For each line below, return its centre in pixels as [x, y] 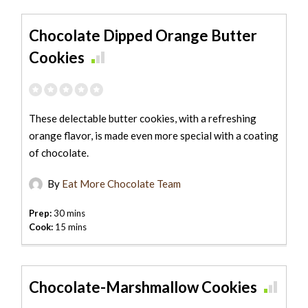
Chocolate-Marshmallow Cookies [143, 287]
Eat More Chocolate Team [122, 183]
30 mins [69, 213]
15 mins [70, 227]
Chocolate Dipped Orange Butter [143, 35]
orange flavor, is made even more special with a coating [154, 135]
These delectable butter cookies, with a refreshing [143, 118]
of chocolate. [59, 152]
